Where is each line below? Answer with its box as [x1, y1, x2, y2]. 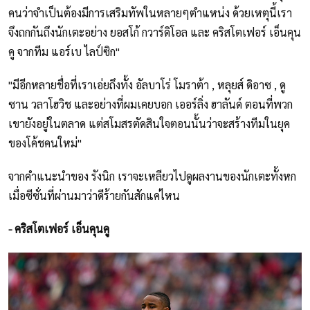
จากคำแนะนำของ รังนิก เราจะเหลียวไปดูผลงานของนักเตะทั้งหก [8, 169, 296, 184]
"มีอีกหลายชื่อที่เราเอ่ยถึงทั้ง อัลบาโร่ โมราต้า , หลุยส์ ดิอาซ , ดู [8, 77, 286, 93]
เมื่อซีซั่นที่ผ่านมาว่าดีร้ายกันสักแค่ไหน [8, 188, 180, 203]
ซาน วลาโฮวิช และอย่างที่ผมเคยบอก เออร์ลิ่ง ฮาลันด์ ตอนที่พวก [8, 97, 293, 112]
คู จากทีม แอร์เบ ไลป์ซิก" [8, 44, 120, 60]
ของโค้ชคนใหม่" [8, 136, 82, 151]
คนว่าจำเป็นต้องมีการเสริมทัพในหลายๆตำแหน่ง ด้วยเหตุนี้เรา [8, 6, 292, 21]
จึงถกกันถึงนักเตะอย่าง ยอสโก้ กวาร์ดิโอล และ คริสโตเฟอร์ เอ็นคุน [8, 25, 301, 40]
